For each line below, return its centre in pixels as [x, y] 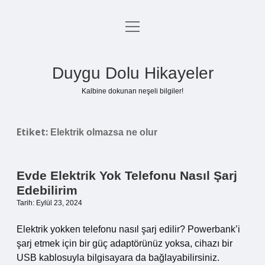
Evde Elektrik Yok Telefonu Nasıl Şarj [127, 175]
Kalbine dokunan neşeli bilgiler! [132, 91]
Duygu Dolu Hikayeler [132, 73]
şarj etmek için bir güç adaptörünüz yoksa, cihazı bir [125, 243]
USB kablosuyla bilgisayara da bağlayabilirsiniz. [118, 258]
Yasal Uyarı [132, 85]
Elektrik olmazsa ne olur [104, 132]
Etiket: [33, 132]
